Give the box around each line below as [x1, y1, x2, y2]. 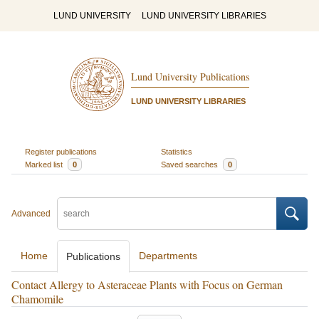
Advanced [11, 209, 51, 219]
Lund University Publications [130, 70, 249, 84]
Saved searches [161, 159, 220, 169]
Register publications [24, 147, 97, 156]
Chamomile [11, 291, 63, 306]
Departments [139, 250, 197, 261]
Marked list [24, 159, 65, 169]
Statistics [161, 147, 192, 156]
